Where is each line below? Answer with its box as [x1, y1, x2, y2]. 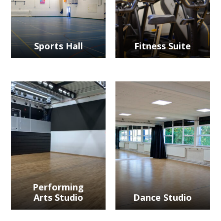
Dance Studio [133, 191, 192, 204]
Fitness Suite [134, 40, 191, 52]
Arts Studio [33, 191, 83, 204]
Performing [33, 181, 84, 193]
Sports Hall [34, 40, 83, 52]
